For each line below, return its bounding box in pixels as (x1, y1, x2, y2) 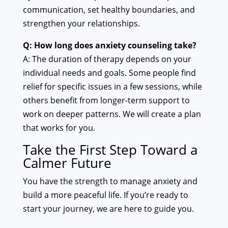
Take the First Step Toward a (22, 140, 197, 159)
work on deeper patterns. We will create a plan (22, 108, 201, 120)
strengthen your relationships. (22, 18, 140, 30)
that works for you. (22, 122, 95, 134)
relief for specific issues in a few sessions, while (22, 81, 202, 93)
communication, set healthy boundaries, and (22, 4, 195, 16)
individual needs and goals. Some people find (22, 67, 196, 79)
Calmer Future (22, 154, 111, 173)
